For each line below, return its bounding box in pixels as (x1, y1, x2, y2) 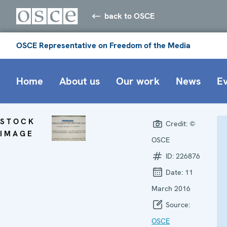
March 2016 (152, 183, 191, 193)
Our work (116, 74, 160, 88)
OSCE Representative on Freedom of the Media (16, 40, 191, 51)
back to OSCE (104, 10, 155, 21)
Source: (164, 200, 191, 209)
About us (59, 74, 100, 88)
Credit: (164, 119, 190, 128)
